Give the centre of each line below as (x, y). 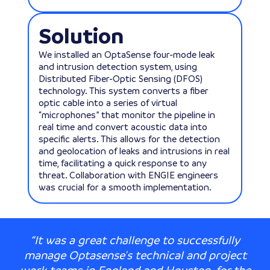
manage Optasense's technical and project (135, 255)
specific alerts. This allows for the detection (129, 139)
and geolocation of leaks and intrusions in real (134, 151)
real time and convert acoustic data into (123, 127)
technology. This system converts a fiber (123, 90)
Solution (81, 36)
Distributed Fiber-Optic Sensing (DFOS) (120, 78)
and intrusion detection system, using (118, 66)
